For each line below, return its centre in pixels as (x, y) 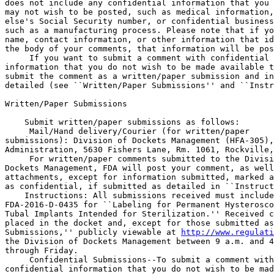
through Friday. (42, 250)
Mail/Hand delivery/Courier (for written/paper (139, 131)
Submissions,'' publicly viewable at (93, 232)
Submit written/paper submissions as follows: (122, 122)
